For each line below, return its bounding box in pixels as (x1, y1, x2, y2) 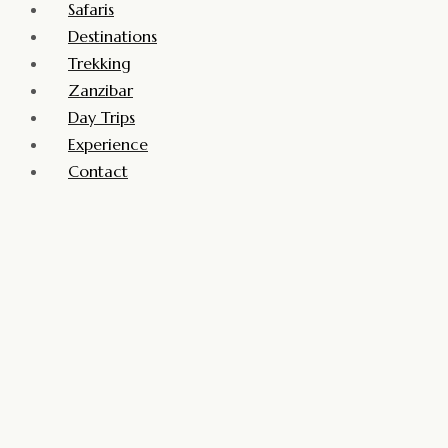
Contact (68, 161, 128, 181)
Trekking (68, 53, 131, 73)
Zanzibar (68, 80, 133, 100)
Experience (68, 134, 148, 154)
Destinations (68, 26, 157, 46)
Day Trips (68, 107, 135, 127)
